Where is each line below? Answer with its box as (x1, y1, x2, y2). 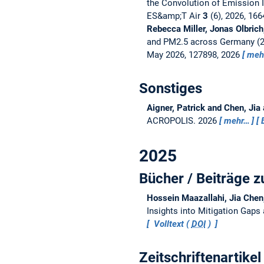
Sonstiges (139, 80, 202, 97)
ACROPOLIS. (146, 115, 198, 126)
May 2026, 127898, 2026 (146, 49, 242, 60)
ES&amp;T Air (146, 10, 203, 21)
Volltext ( (151, 218, 192, 229)
